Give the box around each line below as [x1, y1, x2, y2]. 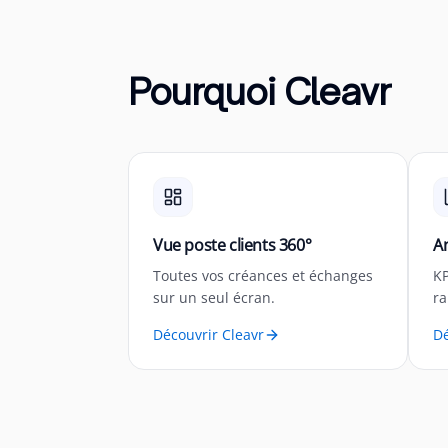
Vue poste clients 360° [153, 234, 312, 256]
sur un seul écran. [153, 288, 275, 307]
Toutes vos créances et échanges [153, 266, 373, 285]
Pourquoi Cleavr [128, 69, 391, 114]
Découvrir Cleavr [153, 325, 264, 344]
